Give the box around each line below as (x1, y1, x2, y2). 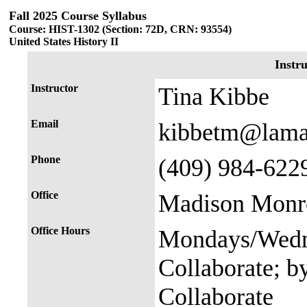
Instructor (31, 82, 78, 94)
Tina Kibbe (158, 83, 269, 110)
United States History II (9, 36, 119, 47)
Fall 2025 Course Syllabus (9, 9, 147, 23)
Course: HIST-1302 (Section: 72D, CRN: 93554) (9, 23, 232, 35)
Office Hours (31, 225, 90, 236)
